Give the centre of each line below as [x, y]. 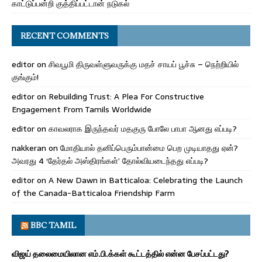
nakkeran [29, 148]
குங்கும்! [25, 77]
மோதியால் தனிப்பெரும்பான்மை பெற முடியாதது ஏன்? [149, 148]
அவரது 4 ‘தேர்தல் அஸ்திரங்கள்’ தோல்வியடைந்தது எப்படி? [110, 161]
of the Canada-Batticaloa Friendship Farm [93, 193]
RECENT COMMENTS [65, 35]
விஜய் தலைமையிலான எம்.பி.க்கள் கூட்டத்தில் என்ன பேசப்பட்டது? [120, 254]
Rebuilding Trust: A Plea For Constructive [126, 96]
